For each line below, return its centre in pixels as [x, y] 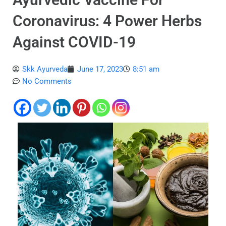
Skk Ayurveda [45, 69]
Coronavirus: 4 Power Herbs [107, 21]
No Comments [47, 81]
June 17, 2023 [100, 69]
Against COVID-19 [74, 42]
